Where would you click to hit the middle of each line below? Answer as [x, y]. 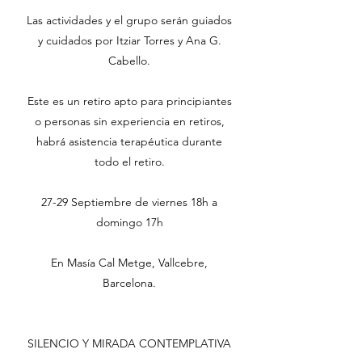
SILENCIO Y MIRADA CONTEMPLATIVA [129, 343]
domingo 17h [129, 222]
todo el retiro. [129, 162]
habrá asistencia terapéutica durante [129, 141]
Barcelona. [129, 283]
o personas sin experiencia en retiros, [129, 121]
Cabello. [129, 61]
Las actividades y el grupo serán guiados [129, 20]
